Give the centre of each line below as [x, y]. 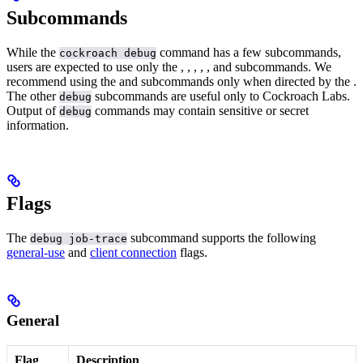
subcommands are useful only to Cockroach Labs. [221, 96]
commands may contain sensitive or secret [200, 111]
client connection [133, 253]
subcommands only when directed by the [247, 82]
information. [38, 126]
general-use [36, 253]
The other [33, 96]
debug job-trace [79, 239]
